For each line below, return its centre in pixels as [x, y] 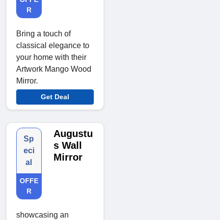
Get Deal [55, 96]
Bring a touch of [43, 33]
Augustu [73, 133]
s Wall [68, 145]
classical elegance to [53, 45]
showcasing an [42, 215]
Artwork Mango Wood [54, 69]
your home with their [51, 57]
